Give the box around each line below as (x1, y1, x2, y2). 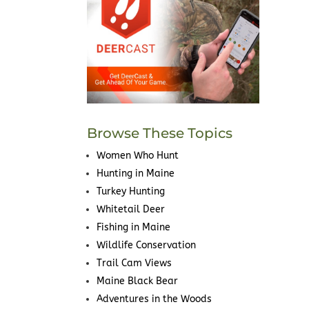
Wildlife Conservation (96, 239, 196, 252)
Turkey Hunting (96, 186, 165, 198)
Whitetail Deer (96, 203, 165, 216)
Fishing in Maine (96, 221, 170, 234)
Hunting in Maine (96, 168, 175, 180)
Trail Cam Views (96, 257, 172, 270)
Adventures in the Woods (96, 293, 212, 306)
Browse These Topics (86, 125, 232, 142)
